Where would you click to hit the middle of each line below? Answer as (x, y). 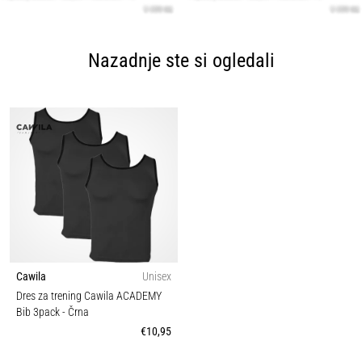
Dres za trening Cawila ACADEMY (89, 297)
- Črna (76, 313)
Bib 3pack (39, 313)
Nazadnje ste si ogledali (181, 61)
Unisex (157, 277)
